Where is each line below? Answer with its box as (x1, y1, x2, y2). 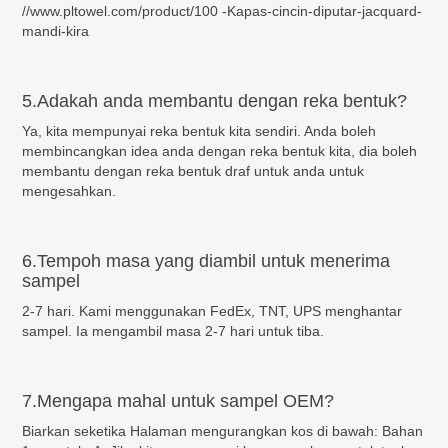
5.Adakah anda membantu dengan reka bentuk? (22, 90, 408, 111)
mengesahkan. (22, 182, 117, 199)
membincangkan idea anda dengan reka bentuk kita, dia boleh (22, 142, 418, 159)
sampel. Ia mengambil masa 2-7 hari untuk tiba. (22, 322, 325, 339)
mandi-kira (22, 22, 90, 39)
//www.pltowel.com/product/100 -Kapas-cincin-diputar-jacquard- (22, 2, 423, 19)
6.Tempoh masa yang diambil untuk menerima (22, 250, 391, 271)
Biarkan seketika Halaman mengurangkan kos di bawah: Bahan (22, 422, 424, 439)
